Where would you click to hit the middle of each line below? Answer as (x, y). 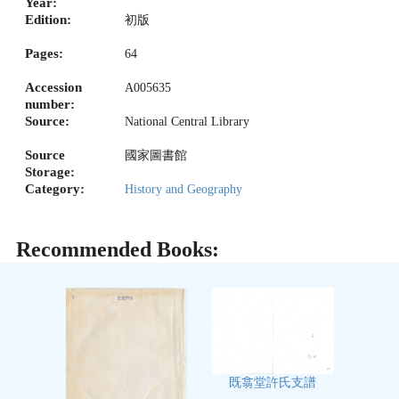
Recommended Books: (118, 250)
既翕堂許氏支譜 (273, 383)
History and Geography (183, 189)
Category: (55, 188)
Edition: (48, 19)
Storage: (50, 171)
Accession (53, 87)
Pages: (44, 53)
